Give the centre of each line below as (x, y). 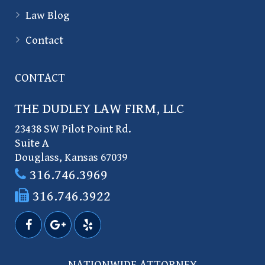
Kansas (81, 157)
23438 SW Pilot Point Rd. (73, 129)
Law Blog (48, 15)
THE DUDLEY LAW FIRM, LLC (99, 109)
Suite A (32, 143)
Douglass (37, 157)
